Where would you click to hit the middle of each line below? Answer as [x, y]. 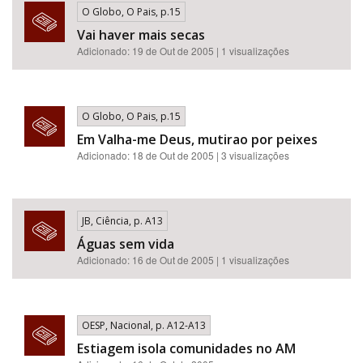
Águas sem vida [126, 244]
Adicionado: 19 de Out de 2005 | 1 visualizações [183, 51]
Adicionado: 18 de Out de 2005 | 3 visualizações [183, 155]
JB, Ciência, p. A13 [122, 221]
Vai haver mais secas [141, 35]
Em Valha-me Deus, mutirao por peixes [197, 139]
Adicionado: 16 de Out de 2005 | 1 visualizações [183, 260]
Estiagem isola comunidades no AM [186, 348]
